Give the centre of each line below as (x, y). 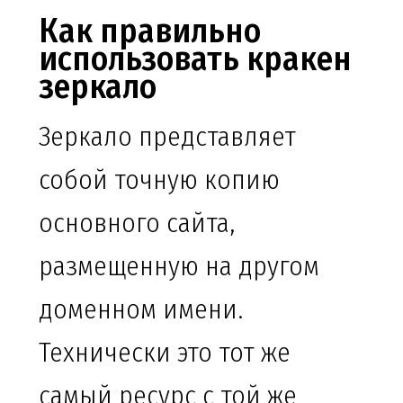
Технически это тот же (165, 353)
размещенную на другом (179, 267)
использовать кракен (195, 59)
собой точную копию (159, 180)
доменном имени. (141, 310)
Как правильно (150, 31)
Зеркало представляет (167, 137)
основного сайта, (137, 224)
